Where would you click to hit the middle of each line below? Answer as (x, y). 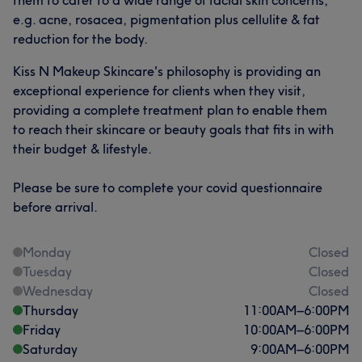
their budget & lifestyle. (82, 148)
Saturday (50, 349)
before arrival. (55, 206)
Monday (47, 252)
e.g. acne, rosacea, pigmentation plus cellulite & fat (166, 19)
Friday (42, 329)
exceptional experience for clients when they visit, (159, 90)
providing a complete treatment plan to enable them (170, 109)
